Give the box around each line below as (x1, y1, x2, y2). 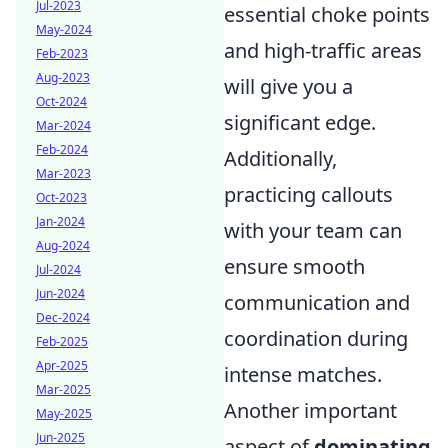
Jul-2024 (36, 261, 81, 278)
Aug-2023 (36, 69, 90, 86)
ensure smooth (224, 253, 365, 281)
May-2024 (36, 21, 92, 38)
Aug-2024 (36, 237, 90, 254)
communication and (224, 289, 410, 317)
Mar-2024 (36, 117, 91, 134)
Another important (224, 397, 397, 425)
